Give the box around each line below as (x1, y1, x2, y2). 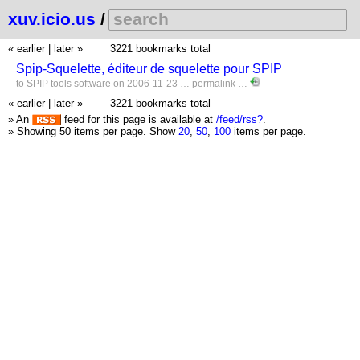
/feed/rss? (216, 113, 263, 125)
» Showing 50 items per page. (8, 125, 149, 137)
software (74, 78, 111, 89)
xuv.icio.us (8, 10, 96, 29)
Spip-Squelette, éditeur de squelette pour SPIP (16, 62, 282, 76)
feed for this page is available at (61, 113, 216, 125)
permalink (192, 78, 238, 89)
